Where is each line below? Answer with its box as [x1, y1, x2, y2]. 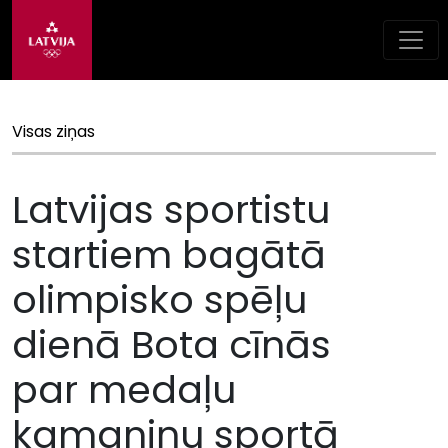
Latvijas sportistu [12, 183, 330, 236]
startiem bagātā [12, 228, 326, 281]
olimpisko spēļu [12, 273, 307, 326]
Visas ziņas [12, 120, 95, 143]
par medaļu [12, 363, 236, 416]
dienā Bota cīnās [12, 318, 331, 371]
